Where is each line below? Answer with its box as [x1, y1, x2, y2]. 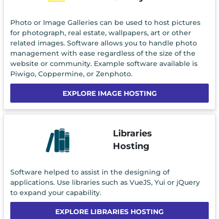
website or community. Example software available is [10, 59, 197, 68]
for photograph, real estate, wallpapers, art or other [10, 28, 191, 38]
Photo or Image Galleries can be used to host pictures [10, 18, 200, 27]
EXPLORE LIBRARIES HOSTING [55, 207, 164, 217]
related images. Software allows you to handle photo [10, 39, 197, 48]
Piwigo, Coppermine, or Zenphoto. [10, 69, 132, 79]
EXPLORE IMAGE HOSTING [62, 88, 157, 98]
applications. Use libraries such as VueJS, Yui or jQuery [10, 177, 200, 187]
